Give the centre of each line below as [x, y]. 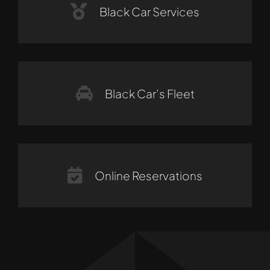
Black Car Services [149, 11]
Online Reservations [149, 175]
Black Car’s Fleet [149, 93]
